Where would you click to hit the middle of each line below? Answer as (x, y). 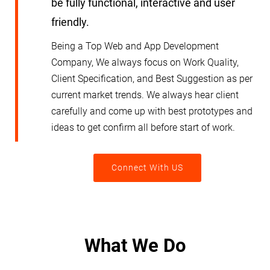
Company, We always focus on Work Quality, (145, 62)
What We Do (135, 246)
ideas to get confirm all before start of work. (143, 127)
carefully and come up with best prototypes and (152, 111)
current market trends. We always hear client (145, 95)
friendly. (70, 22)
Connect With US (147, 168)
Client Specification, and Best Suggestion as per (152, 79)
